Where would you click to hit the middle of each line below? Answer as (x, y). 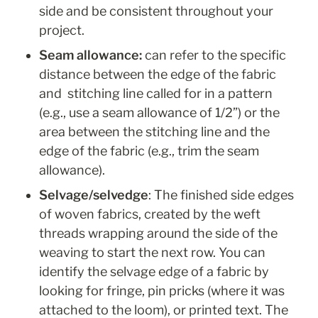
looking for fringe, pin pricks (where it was (162, 291)
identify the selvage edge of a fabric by (154, 272)
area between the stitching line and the (154, 132)
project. (63, 31)
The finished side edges (223, 195)
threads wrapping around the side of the (158, 234)
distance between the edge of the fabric (158, 75)
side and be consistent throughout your (156, 11)
